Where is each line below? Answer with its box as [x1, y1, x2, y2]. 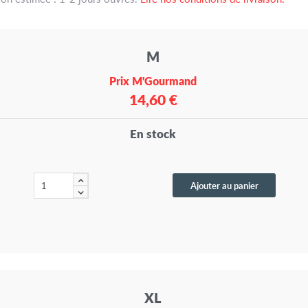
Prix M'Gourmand [109, 73, 197, 89]
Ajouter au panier [190, 179, 258, 192]
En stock [130, 125, 177, 142]
